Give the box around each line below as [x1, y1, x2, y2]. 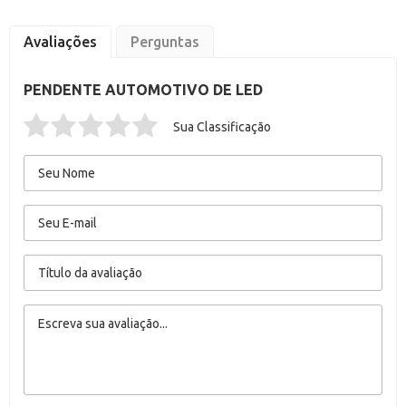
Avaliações [24, 34, 97, 50]
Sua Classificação [173, 120, 271, 134]
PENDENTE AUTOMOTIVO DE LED [24, 82, 263, 98]
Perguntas [130, 34, 199, 50]
